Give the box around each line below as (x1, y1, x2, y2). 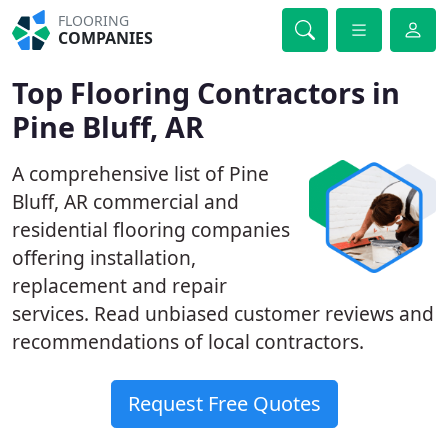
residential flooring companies (12, 216, 290, 243)
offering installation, (12, 244, 196, 271)
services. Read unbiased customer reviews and (12, 300, 434, 327)
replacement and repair (12, 272, 227, 299)
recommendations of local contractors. (12, 328, 364, 355)
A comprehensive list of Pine (12, 160, 269, 187)
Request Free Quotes (127, 390, 321, 417)
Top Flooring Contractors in (12, 73, 400, 112)
